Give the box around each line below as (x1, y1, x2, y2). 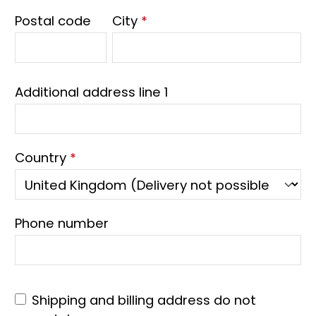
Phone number (15, 214, 109, 232)
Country (15, 149, 70, 166)
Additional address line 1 (15, 83, 168, 101)
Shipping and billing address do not (32, 291, 256, 309)
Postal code (15, 12, 91, 30)
